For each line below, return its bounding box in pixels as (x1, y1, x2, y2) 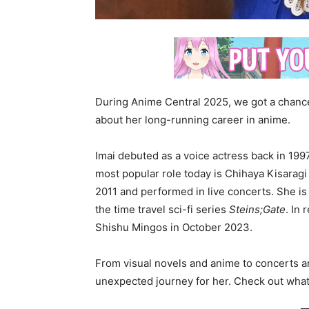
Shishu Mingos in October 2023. (95, 221, 252, 234)
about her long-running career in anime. (95, 113, 290, 126)
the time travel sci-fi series (95, 203, 229, 216)
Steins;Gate (229, 203, 286, 216)
